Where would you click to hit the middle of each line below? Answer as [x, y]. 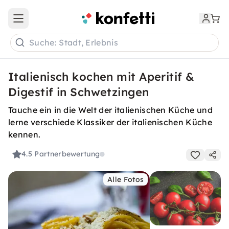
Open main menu [48, 23]
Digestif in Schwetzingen [79, 92]
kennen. [25, 134]
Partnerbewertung [67, 154]
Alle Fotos [126, 179]
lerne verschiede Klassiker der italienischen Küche [110, 122]
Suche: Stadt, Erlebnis [74, 43]
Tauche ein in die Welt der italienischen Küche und [111, 110]
